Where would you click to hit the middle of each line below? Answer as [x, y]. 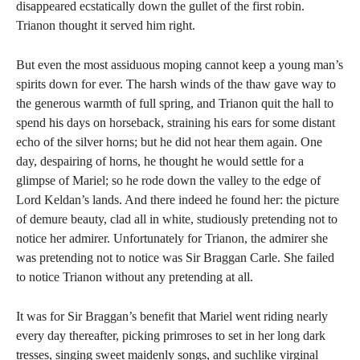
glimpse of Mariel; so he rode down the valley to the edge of [168, 180]
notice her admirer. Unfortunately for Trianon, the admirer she [172, 238]
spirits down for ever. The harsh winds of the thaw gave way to [176, 84]
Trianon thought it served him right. [106, 25]
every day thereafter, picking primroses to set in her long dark [171, 335]
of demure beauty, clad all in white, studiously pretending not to [177, 219]
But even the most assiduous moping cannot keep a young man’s [180, 65]
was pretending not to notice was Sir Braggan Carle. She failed [175, 258]
